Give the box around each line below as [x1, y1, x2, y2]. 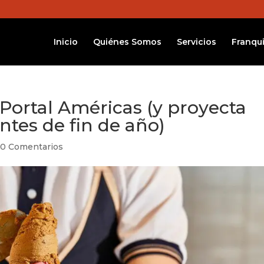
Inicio [53, 37, 78, 47]
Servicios [176, 37, 216, 47]
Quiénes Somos [93, 37, 161, 47]
